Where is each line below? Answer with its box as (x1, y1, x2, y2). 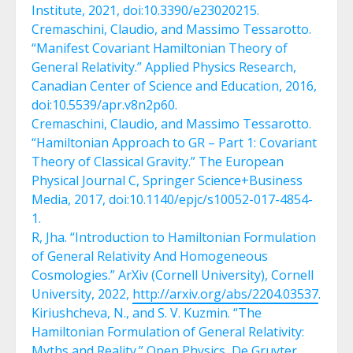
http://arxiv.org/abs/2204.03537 (132, 285, 318, 303)
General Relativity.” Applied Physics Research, (32, 58, 296, 76)
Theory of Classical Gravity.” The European (32, 153, 284, 171)
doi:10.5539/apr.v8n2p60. (32, 96, 177, 114)
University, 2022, (32, 285, 132, 303)
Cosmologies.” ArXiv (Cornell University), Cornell (32, 266, 314, 284)
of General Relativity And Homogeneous (32, 247, 268, 266)
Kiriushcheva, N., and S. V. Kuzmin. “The (32, 304, 262, 322)
